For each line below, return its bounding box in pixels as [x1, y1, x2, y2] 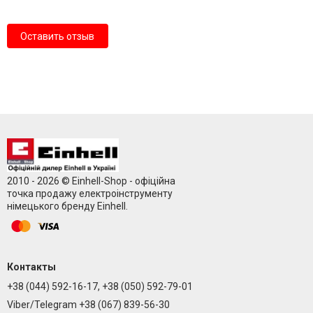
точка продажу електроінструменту [6, 188, 173, 200]
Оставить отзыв [20, 30, 95, 42]
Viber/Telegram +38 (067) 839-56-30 [6, 299, 170, 311]
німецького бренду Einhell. [6, 201, 128, 212]
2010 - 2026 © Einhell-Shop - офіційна [6, 175, 175, 187]
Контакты [6, 261, 56, 273]
